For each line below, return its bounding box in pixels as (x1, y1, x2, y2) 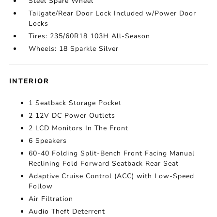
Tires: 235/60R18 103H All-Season (29, 31, 151, 41)
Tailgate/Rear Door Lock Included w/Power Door (29, 9, 197, 18)
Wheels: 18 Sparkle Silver (29, 44, 119, 53)
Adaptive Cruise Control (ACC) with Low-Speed (29, 171, 195, 181)
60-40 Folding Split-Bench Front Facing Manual (29, 149, 195, 158)
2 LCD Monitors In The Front (29, 124, 129, 133)
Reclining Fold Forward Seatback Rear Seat (29, 159, 179, 168)
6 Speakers (29, 136, 67, 145)
